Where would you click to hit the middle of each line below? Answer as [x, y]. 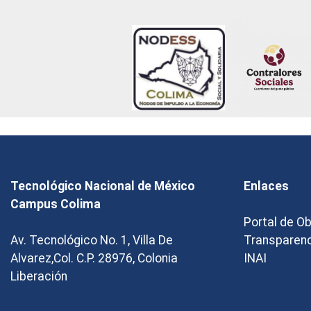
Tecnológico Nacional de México [103, 186]
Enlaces [266, 186]
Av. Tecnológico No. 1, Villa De [92, 241]
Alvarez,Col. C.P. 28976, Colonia [94, 259]
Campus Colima [56, 204]
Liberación [39, 277]
